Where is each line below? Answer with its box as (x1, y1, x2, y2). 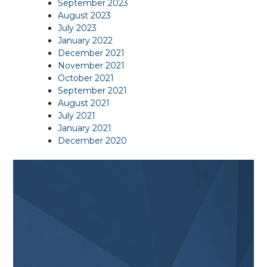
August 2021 (58, 97, 110, 108)
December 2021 (58, 47, 125, 58)
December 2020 (58, 135, 128, 146)
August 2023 (58, 10, 111, 21)
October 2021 (58, 72, 114, 83)
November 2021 (58, 60, 125, 71)
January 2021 (58, 122, 112, 133)
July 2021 (58, 110, 96, 121)
